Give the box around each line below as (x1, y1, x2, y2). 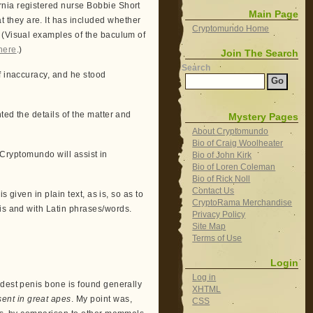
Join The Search (221, 48, 299, 59)
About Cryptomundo (192, 126, 269, 136)
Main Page (249, 8, 299, 20)
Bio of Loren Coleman (192, 161, 276, 172)
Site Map (192, 221, 226, 231)
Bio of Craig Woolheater (192, 138, 284, 148)
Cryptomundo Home (192, 24, 270, 34)
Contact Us (192, 185, 235, 196)
